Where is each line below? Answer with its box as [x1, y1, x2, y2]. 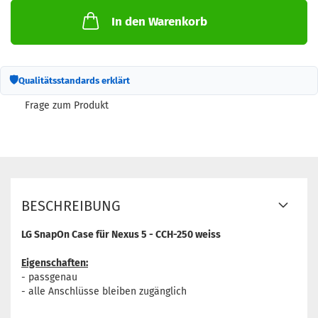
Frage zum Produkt [25, 99, 109, 111]
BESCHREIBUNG [21, 197, 121, 214]
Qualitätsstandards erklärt [18, 75, 130, 86]
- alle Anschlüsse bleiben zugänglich [21, 285, 187, 297]
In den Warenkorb [111, 14, 207, 29]
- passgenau [21, 271, 77, 283]
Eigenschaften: [21, 257, 88, 269]
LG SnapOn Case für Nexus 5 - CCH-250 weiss [21, 229, 221, 241]
